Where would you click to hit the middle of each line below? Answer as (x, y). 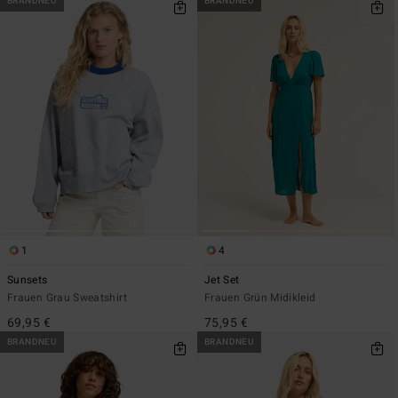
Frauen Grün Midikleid (260, 297)
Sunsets (28, 279)
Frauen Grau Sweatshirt (67, 297)
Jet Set (222, 279)
